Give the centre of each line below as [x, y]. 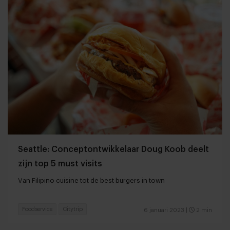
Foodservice [37, 209]
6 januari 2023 [164, 210]
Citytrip [73, 209]
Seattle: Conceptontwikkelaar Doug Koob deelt [113, 150]
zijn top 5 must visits [60, 164]
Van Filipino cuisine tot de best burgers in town [91, 181]
